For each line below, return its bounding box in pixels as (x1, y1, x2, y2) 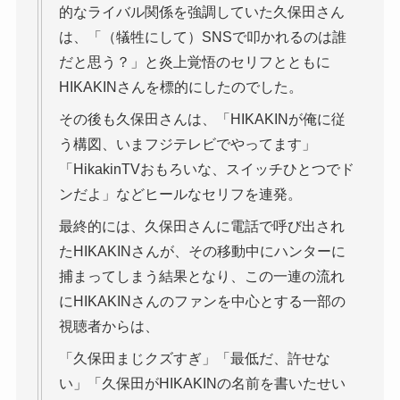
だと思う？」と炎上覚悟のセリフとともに (58, 54, 330, 70)
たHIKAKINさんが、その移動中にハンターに (58, 243, 346, 259)
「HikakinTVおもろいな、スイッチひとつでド (58, 161, 354, 177)
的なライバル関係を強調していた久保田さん (58, 4, 345, 20)
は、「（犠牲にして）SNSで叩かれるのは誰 (58, 29, 346, 45)
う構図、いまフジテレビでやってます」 (58, 136, 316, 152)
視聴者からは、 (58, 318, 159, 334)
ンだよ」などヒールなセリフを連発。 (58, 186, 302, 202)
